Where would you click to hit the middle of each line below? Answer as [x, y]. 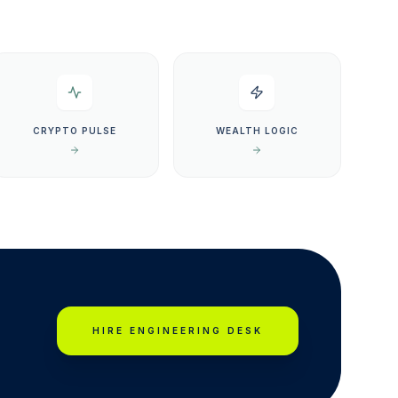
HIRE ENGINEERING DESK [178, 330]
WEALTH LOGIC [257, 131]
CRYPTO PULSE [74, 131]
